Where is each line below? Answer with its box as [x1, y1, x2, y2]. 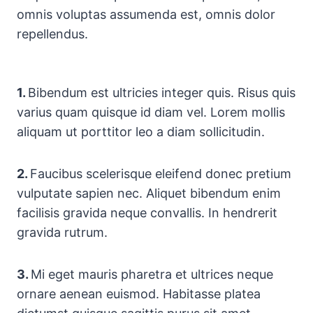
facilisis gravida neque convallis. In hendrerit [17, 205, 277, 221]
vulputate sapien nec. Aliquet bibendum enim [17, 186, 281, 201]
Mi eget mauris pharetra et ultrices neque [31, 267, 273, 282]
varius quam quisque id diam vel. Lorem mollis [17, 105, 285, 120]
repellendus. [17, 27, 88, 42]
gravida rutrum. [17, 225, 108, 240]
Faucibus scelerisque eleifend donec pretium [30, 166, 291, 182]
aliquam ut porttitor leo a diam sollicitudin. [17, 124, 265, 140]
